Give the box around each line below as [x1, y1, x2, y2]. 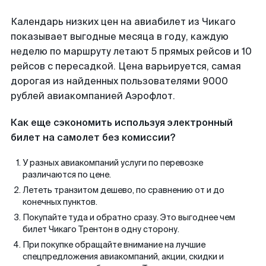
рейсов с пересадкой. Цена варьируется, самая [11, 60, 241, 72]
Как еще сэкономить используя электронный [11, 116, 233, 129]
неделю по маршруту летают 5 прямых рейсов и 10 [11, 45, 252, 58]
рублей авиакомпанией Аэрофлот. [11, 90, 175, 102]
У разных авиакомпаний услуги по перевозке [23, 157, 203, 168]
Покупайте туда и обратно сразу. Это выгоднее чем [23, 212, 235, 223]
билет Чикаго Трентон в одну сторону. [23, 224, 179, 235]
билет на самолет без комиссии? [11, 131, 175, 144]
